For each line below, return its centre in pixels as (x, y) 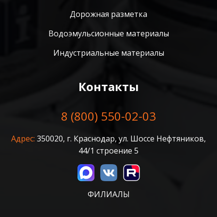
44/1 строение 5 (108, 150)
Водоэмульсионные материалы (108, 33)
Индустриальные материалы (108, 53)
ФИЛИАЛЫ (108, 194)
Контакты (108, 86)
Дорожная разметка (108, 14)
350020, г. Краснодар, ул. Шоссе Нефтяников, (120, 138)
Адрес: (23, 138)
